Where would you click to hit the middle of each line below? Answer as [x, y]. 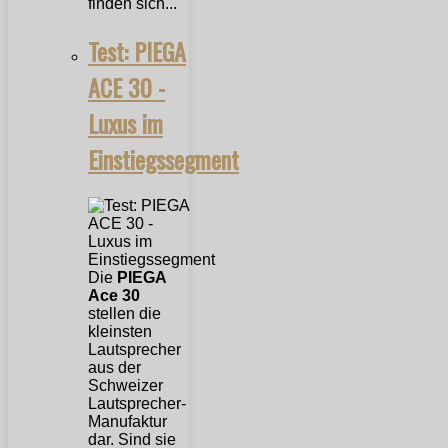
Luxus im [125, 122]
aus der [114, 367]
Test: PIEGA [137, 50]
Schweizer [125, 385]
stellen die [124, 313]
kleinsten [120, 331]
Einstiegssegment [163, 158]
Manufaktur [127, 421]
